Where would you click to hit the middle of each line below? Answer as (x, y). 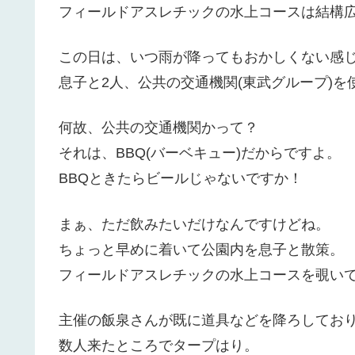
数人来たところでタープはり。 (158, 345)
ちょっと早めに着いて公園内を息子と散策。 (201, 249)
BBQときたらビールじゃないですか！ (181, 179)
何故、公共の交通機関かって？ (158, 128)
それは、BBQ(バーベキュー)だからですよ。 (200, 153)
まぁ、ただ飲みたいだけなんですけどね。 (194, 224)
